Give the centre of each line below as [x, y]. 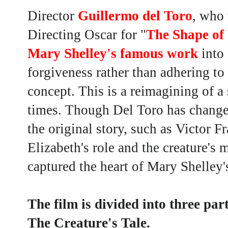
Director [53, 16]
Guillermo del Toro [135, 16]
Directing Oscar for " [87, 35]
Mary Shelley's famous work [113, 54]
